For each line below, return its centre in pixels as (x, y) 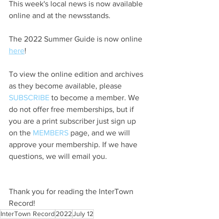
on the (21, 132)
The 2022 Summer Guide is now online (77, 39)
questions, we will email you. (58, 156)
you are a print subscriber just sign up (73, 121)
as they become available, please (66, 86)
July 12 (83, 213)
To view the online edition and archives (77, 74)
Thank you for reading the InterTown (72, 191)
